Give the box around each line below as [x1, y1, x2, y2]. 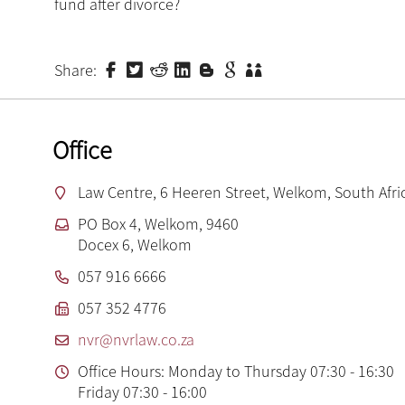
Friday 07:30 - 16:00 [78, 381, 207, 402]
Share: [54, 59, 97, 80]
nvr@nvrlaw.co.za [78, 328, 194, 350]
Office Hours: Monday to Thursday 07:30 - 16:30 [78, 360, 394, 381]
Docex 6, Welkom [78, 233, 192, 255]
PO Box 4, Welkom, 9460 [78, 212, 239, 234]
